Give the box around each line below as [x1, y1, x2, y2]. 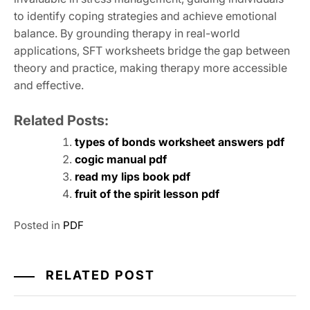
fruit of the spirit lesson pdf [75, 187, 219, 201]
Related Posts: [14, 112, 109, 129]
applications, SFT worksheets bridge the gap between [14, 44, 290, 58]
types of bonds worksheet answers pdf [75, 135, 284, 149]
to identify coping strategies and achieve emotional [14, 9, 277, 24]
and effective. [14, 78, 84, 93]
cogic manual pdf [75, 152, 167, 167]
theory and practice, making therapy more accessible [14, 61, 287, 75]
